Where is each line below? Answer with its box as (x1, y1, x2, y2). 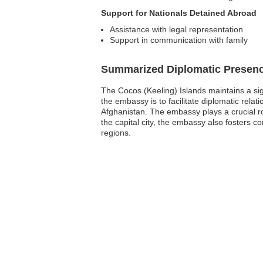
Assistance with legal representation (110, 25, 243, 34)
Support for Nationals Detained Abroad (101, 8, 257, 18)
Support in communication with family (110, 35, 248, 45)
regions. (101, 128, 131, 137)
